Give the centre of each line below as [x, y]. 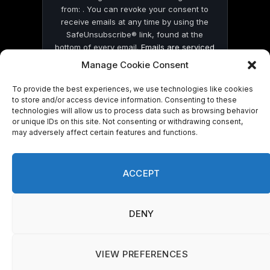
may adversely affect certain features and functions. [105, 132]
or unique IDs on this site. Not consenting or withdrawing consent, [127, 121]
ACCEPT [142, 173]
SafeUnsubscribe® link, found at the [135, 34]
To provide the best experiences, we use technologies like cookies [133, 89]
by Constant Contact [135, 59]
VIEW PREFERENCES [142, 254]
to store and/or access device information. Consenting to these [124, 100]
